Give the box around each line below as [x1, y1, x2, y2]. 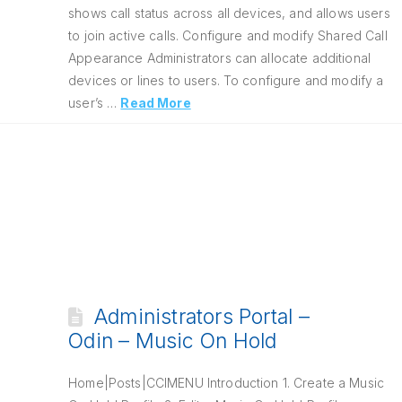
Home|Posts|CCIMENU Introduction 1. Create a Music [68, 375, 385, 390]
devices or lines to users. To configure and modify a [68, 73, 384, 88]
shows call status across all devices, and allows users [68, 5, 390, 21]
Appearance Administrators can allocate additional [68, 50, 371, 66]
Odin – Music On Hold [68, 328, 277, 354]
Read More [120, 95, 191, 110]
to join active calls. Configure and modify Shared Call [68, 28, 388, 43]
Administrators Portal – [93, 304, 310, 329]
